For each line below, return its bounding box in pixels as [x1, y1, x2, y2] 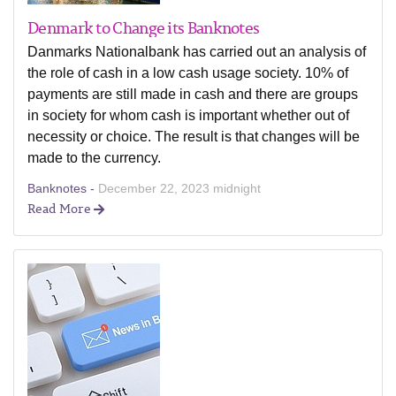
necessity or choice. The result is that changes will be [27, 129, 360, 144]
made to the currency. [27, 150, 161, 165]
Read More [27, 199, 94, 217]
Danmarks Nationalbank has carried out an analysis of [27, 44, 366, 59]
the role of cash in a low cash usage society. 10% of [27, 65, 348, 80]
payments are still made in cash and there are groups [27, 87, 358, 102]
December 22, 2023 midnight [98, 181, 261, 195]
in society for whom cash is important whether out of [27, 108, 349, 123]
